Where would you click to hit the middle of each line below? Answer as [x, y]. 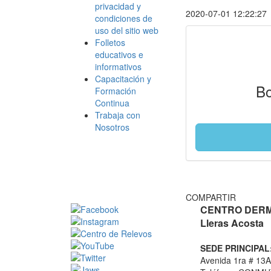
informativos [118, 67]
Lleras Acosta [232, 223]
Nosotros [112, 127]
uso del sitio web [127, 30]
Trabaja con [118, 115]
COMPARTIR [211, 197]
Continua [112, 103]
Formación [116, 91]
